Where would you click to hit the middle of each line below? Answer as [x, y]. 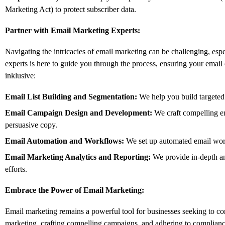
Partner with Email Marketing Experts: [73, 30]
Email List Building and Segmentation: [71, 96]
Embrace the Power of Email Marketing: [75, 190]
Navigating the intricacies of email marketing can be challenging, [107, 51]
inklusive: [20, 75]
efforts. [16, 169]
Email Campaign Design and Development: [79, 113]
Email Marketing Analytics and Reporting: [78, 157]
